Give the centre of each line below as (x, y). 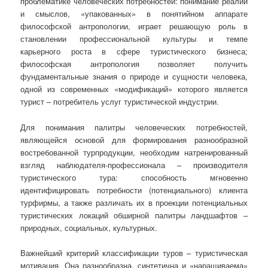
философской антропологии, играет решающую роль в (134, 26)
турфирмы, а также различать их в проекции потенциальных (134, 202)
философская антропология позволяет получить (134, 64)
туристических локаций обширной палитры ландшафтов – (134, 215)
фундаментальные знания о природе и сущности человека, (134, 77)
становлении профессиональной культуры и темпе (134, 39)
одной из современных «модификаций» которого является (134, 89)
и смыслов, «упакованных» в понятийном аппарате (134, 14)
